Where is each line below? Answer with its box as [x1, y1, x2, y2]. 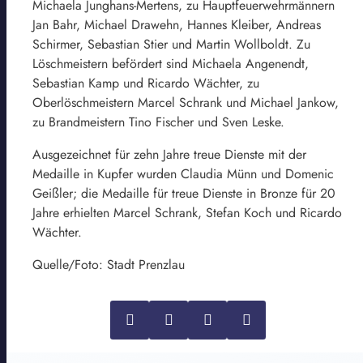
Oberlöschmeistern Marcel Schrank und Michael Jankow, [32, 92, 339, 112]
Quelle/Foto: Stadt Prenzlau [32, 254, 185, 274]
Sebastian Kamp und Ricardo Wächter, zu [32, 73, 259, 92]
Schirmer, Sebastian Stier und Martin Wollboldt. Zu [32, 34, 310, 53]
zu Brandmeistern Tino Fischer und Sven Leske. [32, 112, 284, 131]
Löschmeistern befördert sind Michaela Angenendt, [32, 53, 309, 73]
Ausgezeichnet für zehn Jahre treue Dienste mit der [32, 144, 306, 164]
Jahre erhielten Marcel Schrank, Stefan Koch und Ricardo [32, 203, 342, 222]
